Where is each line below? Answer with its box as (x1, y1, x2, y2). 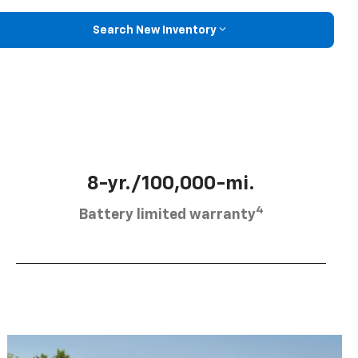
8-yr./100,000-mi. (87, 173, 255, 193)
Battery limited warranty (78, 207, 256, 222)
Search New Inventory (92, 24, 217, 36)
